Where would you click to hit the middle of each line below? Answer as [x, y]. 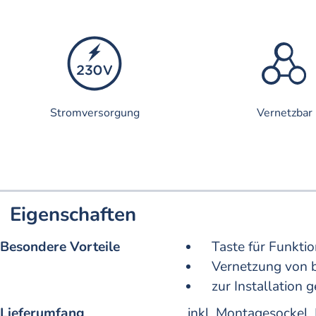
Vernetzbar [284, 113]
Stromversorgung [95, 113]
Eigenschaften [73, 214]
